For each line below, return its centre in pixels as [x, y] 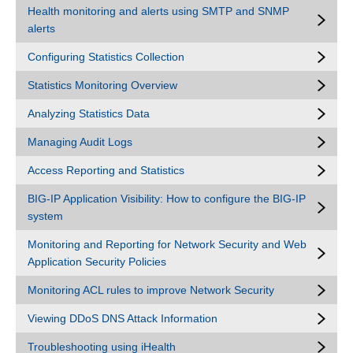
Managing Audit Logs [80, 142]
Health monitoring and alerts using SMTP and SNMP [158, 11]
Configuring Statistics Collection [106, 57]
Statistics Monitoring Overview [102, 85]
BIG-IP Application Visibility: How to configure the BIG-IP [167, 199]
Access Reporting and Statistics [106, 170]
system [45, 216]
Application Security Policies [97, 262]
